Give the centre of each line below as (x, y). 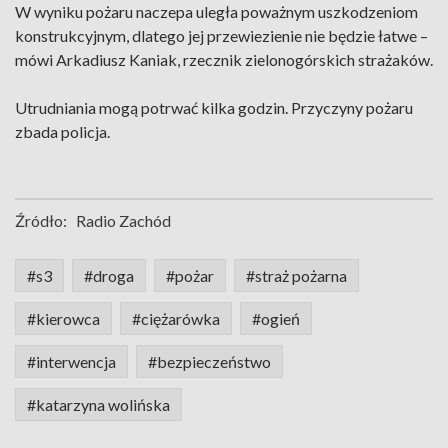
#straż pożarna (296, 275)
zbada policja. (62, 131)
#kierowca (63, 318)
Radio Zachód (123, 220)
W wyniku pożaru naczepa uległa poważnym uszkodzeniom (216, 11)
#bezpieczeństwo (209, 361)
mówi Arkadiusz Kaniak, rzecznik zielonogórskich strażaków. (224, 59)
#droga (109, 275)
